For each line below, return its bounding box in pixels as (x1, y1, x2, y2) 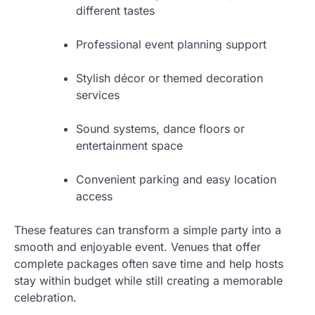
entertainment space (76, 138, 183, 153)
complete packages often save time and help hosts (14, 256, 283, 271)
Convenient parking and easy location (76, 172, 276, 186)
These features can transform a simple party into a (14, 222, 281, 237)
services (76, 87, 120, 102)
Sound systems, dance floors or (76, 121, 245, 136)
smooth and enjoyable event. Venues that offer (14, 239, 261, 254)
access (76, 188, 112, 203)
